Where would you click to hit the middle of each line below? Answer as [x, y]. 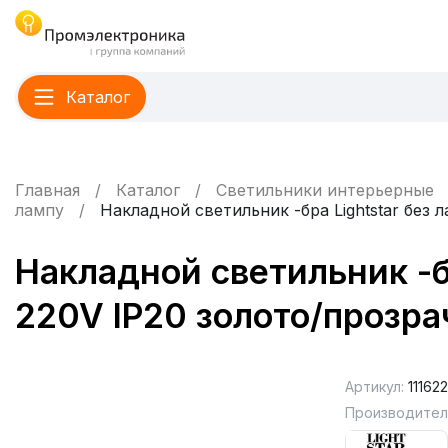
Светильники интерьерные [325, 190]
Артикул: [374, 386]
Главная [47, 190]
